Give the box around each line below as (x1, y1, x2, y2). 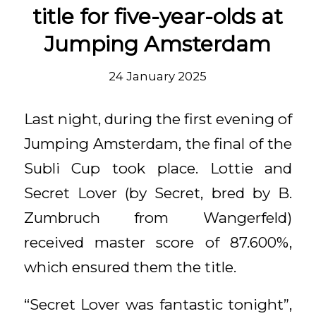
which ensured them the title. (23, 258, 236, 276)
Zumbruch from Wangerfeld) (23, 209, 293, 227)
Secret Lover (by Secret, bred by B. (23, 184, 293, 202)
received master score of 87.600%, (23, 233, 293, 252)
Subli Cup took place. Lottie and (23, 159, 293, 178)
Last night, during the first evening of (23, 110, 293, 128)
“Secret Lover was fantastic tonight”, (23, 295, 293, 313)
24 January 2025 (109, 68, 207, 83)
